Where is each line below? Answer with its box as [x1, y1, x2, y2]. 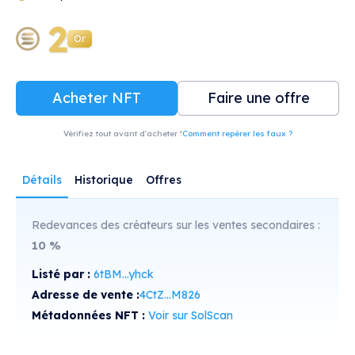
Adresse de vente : [32, 287, 139, 302]
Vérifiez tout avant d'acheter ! [63, 128, 182, 139]
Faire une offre [207, 88, 310, 107]
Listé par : [32, 266, 94, 281]
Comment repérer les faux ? [181, 128, 292, 139]
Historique [74, 172, 133, 187]
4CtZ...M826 [139, 287, 200, 302]
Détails [22, 172, 62, 187]
